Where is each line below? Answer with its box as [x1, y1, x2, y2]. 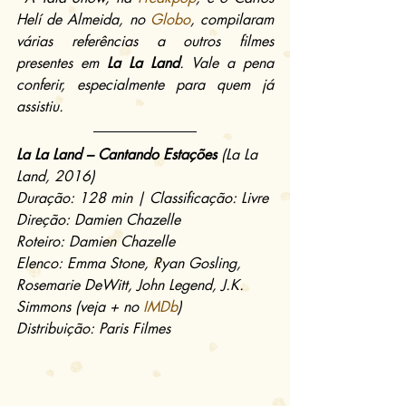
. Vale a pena [179, 53, 274, 72]
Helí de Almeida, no [16, 9, 150, 29]
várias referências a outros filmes [16, 31, 274, 51]
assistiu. [16, 96, 63, 116]
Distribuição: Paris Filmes [16, 318, 170, 338]
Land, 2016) [16, 166, 95, 186]
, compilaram [189, 9, 275, 29]
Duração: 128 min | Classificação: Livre [16, 188, 268, 208]
